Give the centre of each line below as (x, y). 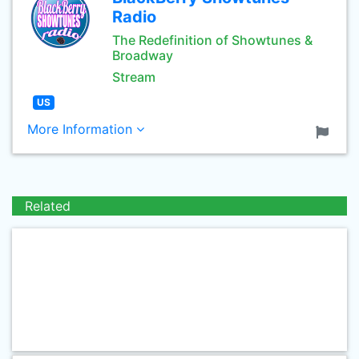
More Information (82, 129)
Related (48, 206)
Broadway (143, 55)
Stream (134, 77)
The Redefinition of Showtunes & (212, 40)
